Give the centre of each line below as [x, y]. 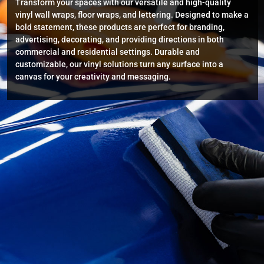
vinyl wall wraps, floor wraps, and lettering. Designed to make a [132, 15]
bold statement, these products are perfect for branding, [120, 27]
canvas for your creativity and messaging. [93, 77]
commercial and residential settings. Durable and [108, 52]
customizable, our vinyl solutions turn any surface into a [119, 65]
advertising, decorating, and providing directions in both [120, 40]
